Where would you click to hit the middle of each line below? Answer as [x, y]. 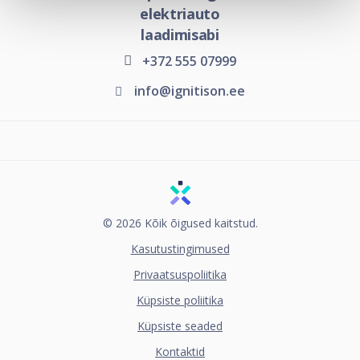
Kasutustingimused [180, 249]
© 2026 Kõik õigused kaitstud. [180, 223]
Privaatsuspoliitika [180, 274]
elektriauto [180, 14]
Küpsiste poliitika [180, 300]
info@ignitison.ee [190, 91]
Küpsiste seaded [180, 326]
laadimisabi [180, 35]
